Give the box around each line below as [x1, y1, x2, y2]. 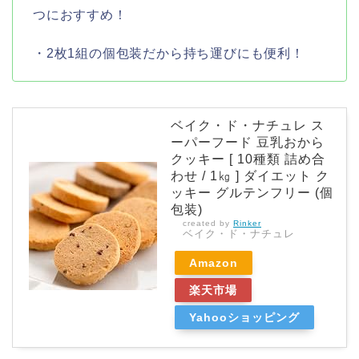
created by [183, 218, 233, 228]
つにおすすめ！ [33, 7, 127, 22]
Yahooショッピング [189, 310, 300, 324]
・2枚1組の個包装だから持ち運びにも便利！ [33, 46, 305, 60]
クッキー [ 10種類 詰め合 [171, 151, 325, 166]
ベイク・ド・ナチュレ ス [171, 118, 325, 132]
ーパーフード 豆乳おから [171, 135, 325, 149]
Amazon [189, 256, 238, 269]
